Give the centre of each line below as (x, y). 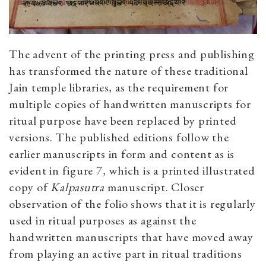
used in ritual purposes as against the (103, 220)
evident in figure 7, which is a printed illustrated (132, 170)
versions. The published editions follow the (119, 137)
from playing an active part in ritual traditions (126, 253)
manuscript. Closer (156, 187)
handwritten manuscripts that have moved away (131, 237)
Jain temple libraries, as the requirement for (119, 87)
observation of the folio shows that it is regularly (132, 203)
